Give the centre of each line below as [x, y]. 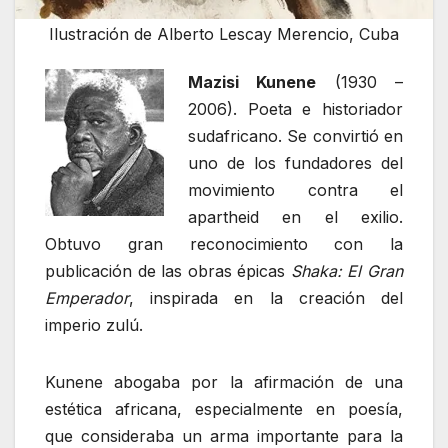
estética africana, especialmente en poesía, [224, 408]
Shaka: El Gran [347, 270]
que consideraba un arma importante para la [224, 435]
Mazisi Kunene [252, 81]
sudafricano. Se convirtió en [295, 135]
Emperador [87, 297]
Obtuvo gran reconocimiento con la [224, 243]
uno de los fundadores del [295, 162]
